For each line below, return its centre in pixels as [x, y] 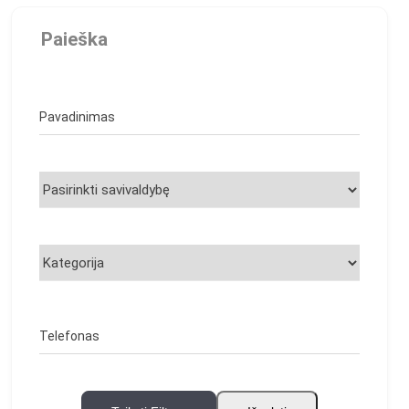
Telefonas [70, 336]
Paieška [75, 39]
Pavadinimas [78, 117]
